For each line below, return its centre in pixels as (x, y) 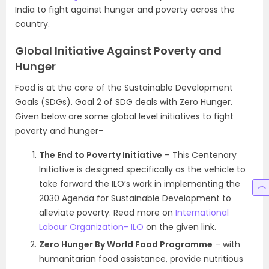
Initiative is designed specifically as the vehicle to (142, 169)
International (202, 212)
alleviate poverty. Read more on (107, 212)
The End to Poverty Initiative (101, 155)
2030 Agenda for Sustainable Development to (135, 198)
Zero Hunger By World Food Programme (126, 244)
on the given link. (180, 227)
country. (32, 24)
